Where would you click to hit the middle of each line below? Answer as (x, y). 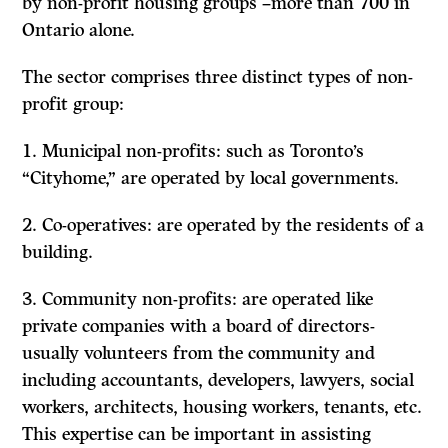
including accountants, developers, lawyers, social (218, 380)
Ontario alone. (79, 30)
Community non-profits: (142, 299)
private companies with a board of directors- (199, 326)
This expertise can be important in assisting (197, 434)
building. (58, 252)
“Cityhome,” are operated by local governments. (211, 178)
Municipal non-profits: (134, 151)
